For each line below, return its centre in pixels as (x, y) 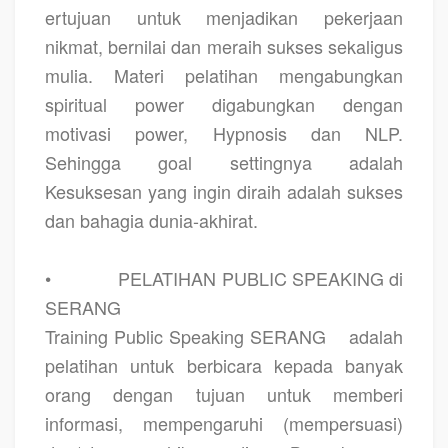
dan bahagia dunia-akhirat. (151, 219)
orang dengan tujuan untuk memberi (224, 393)
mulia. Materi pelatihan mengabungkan (224, 74)
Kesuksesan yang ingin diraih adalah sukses (224, 190)
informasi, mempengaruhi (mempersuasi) (224, 422)
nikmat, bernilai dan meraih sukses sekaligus (224, 45)
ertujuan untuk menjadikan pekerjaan (224, 16)
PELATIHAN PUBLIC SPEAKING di (260, 277)
